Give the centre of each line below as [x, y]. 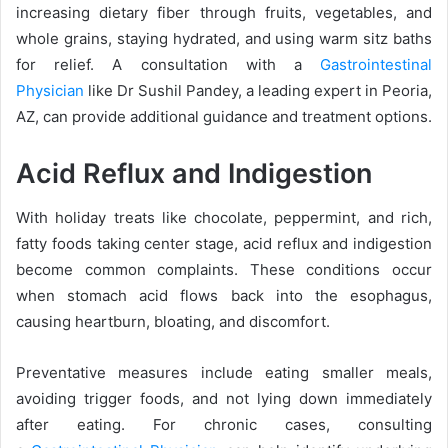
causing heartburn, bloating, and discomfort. [173, 321]
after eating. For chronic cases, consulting [224, 424]
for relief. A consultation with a [168, 64]
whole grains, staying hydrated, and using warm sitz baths [224, 38]
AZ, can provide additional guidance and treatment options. [224, 116]
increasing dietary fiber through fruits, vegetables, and [224, 12]
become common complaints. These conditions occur [224, 269]
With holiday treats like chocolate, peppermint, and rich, [224, 217]
